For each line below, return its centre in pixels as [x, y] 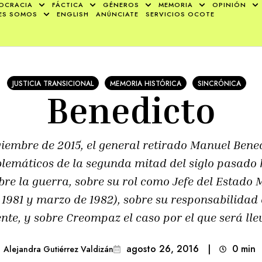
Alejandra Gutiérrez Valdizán [58, 249]
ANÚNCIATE [118, 14]
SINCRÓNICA [219, 84]
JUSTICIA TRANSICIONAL [53, 84]
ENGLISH [73, 14]
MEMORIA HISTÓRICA [146, 84]
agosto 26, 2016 [163, 249]
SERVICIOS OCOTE [180, 14]
